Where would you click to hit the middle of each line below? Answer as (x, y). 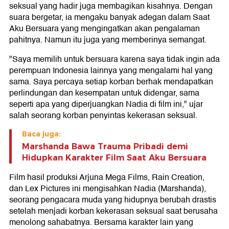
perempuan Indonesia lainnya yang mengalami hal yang (111, 71)
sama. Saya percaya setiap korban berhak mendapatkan (111, 82)
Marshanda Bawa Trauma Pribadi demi (105, 146)
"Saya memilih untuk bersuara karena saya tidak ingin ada (114, 59)
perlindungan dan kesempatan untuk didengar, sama (104, 93)
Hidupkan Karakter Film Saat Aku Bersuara (114, 158)
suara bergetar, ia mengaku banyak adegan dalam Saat (109, 17)
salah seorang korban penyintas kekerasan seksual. (103, 116)
